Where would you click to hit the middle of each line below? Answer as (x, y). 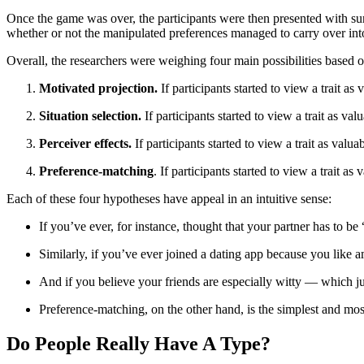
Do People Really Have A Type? (139, 343)
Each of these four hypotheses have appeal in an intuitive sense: (169, 198)
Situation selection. (90, 115)
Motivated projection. (98, 88)
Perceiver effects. (85, 143)
